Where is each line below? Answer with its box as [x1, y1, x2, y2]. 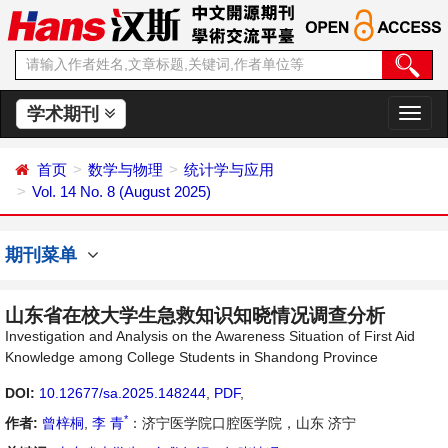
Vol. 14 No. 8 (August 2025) [32, 183, 211, 200]
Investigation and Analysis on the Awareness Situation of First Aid [5, 328, 415, 344]
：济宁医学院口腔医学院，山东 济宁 [128, 415, 356, 431]
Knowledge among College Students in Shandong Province [5, 349, 378, 365]
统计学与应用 [184, 161, 274, 178]
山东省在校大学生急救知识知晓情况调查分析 [5, 305, 385, 326]
